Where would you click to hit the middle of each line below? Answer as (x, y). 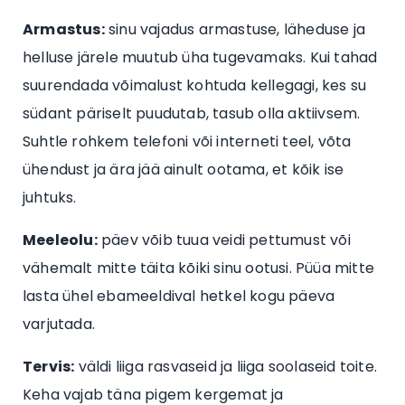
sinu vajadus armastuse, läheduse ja (235, 30)
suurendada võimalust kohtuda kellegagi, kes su (195, 86)
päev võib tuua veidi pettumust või (224, 240)
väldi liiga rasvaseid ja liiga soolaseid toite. (226, 367)
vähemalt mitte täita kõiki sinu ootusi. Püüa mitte (199, 268)
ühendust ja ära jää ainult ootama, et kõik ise (184, 170)
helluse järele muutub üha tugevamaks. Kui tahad (200, 58)
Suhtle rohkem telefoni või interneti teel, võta (187, 142)
